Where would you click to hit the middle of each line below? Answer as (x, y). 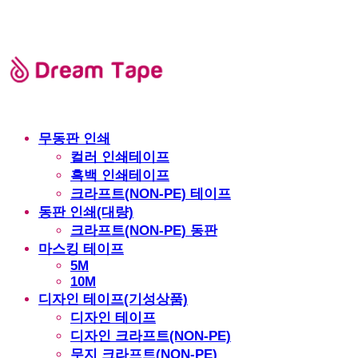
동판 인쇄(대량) (86, 212)
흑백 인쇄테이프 (120, 175)
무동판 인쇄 (74, 139)
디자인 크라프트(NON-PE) (151, 336)
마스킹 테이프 (81, 249)
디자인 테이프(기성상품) (113, 299)
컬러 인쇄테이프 (120, 157)
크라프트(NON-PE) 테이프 (151, 194)
